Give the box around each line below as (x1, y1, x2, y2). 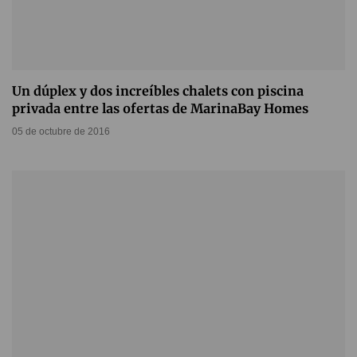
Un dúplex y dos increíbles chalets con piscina (12, 82, 304, 99)
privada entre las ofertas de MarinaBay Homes (12, 100, 308, 116)
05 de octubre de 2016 (12, 125, 110, 137)
